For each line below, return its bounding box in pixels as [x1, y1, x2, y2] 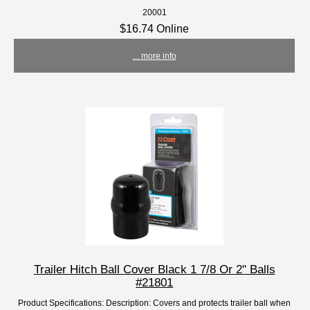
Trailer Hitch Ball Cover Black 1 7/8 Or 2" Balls [33, 262, 275, 276]
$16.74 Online [120, 21, 190, 35]
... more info [132, 51, 176, 60]
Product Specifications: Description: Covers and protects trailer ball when [18, 298, 291, 307]
